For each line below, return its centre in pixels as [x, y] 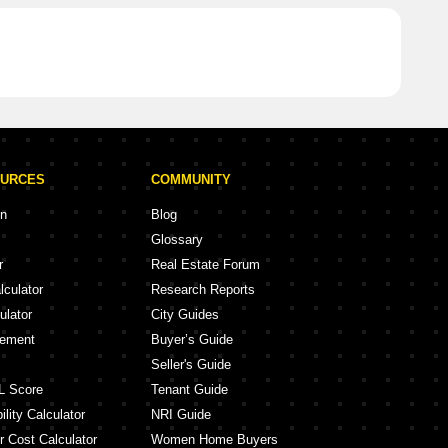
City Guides [185, 314]
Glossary [177, 239]
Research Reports [203, 289]
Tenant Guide [189, 389]
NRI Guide [181, 414]
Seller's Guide [191, 364]
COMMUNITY [191, 179]
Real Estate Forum [205, 264]
